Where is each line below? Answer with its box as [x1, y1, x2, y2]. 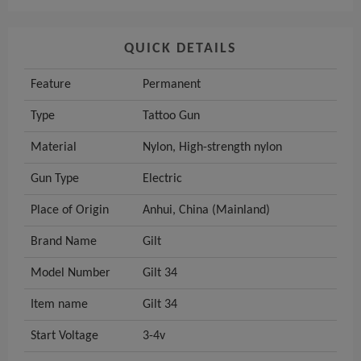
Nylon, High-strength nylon [143, 141, 282, 155]
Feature [31, 78, 71, 92]
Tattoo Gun [143, 110, 200, 123]
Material [31, 141, 77, 155]
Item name [31, 298, 88, 312]
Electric [143, 172, 182, 186]
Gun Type [31, 172, 79, 186]
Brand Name [31, 235, 97, 249]
